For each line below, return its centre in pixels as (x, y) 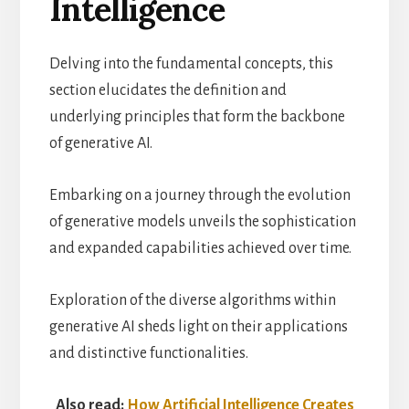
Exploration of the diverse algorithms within (192, 300)
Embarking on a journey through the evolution (199, 195)
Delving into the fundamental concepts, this (191, 63)
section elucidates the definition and (168, 90)
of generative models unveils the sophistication (202, 221)
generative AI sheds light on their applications (198, 326)
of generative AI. (100, 143)
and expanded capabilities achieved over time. (200, 248)
